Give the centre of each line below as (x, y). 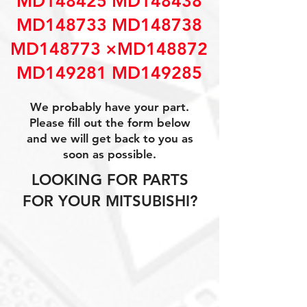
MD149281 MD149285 (109, 73)
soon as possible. (110, 154)
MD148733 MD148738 (109, 25)
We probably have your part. (110, 107)
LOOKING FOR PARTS (110, 180)
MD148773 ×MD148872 (109, 49)
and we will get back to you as (110, 138)
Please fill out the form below (110, 123)
